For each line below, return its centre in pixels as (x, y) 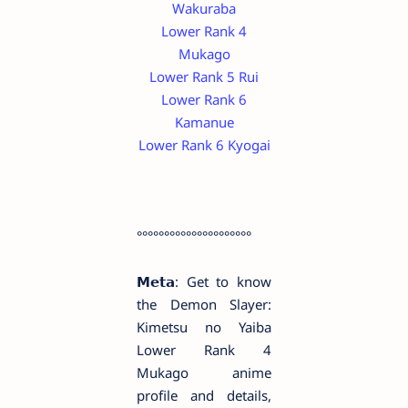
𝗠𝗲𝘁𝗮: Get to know (204, 282)
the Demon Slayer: (204, 305)
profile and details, (204, 396)
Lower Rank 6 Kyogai (204, 145)
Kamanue (204, 122)
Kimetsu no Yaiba (204, 327)
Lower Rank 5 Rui (204, 77)
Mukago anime (204, 373)
